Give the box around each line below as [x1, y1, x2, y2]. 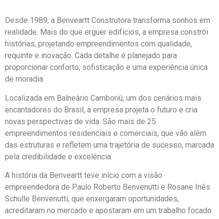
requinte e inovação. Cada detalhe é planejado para [5, 51, 177, 61]
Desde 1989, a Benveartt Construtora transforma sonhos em [5, 16, 210, 25]
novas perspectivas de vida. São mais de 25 [5, 116, 156, 126]
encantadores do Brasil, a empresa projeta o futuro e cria [5, 105, 197, 114]
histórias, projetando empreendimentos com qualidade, [5, 39, 192, 49]
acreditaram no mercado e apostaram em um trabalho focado [5, 206, 212, 216]
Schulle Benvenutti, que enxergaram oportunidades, [5, 194, 179, 204]
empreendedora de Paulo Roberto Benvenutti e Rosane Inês [5, 182, 210, 192]
